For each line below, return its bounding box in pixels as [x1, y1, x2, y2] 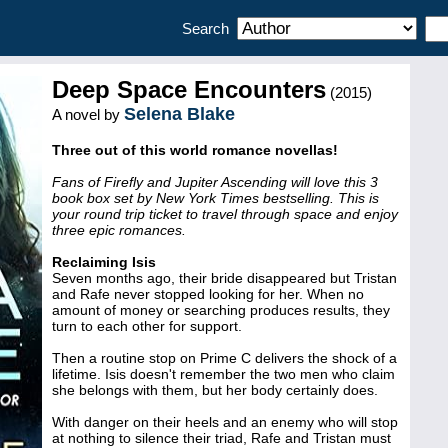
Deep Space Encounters [52, 76, 326, 103]
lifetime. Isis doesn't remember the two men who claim [52, 366, 395, 382]
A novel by [52, 106, 124, 123]
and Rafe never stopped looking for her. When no [52, 286, 364, 302]
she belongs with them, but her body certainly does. [52, 382, 378, 398]
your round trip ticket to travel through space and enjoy [52, 206, 398, 222]
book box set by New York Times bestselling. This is [52, 190, 379, 206]
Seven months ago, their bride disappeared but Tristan [52, 270, 397, 286]
